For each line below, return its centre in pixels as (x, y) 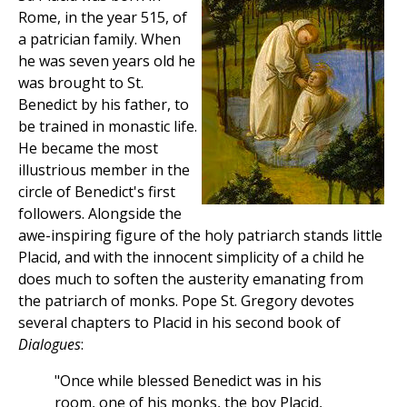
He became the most (88, 149)
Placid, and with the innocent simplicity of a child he (191, 258)
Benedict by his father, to (104, 105)
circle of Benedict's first (97, 192)
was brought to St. (81, 83)
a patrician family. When (99, 40)
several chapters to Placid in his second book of (179, 323)
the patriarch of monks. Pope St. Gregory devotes (186, 301)
